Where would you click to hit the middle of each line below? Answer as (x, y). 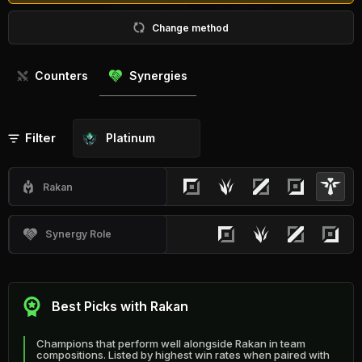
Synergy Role (78, 234)
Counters (62, 76)
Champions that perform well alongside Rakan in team (170, 343)
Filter (40, 138)
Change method (190, 27)
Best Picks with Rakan (120, 306)
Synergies (158, 76)
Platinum (130, 138)
